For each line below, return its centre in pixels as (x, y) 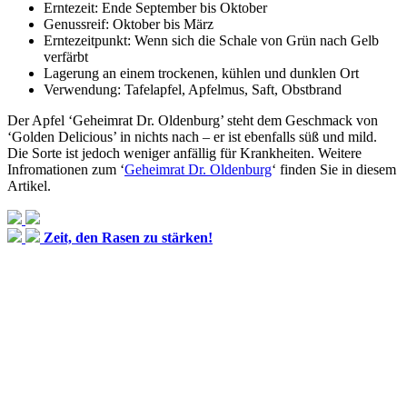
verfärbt (66, 56)
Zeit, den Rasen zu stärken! (128, 237)
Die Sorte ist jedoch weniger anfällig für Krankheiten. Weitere (184, 153)
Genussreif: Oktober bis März (129, 24)
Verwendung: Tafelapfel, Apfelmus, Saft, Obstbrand (193, 89)
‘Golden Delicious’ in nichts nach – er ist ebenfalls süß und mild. (192, 136)
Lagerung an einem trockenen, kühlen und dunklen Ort (201, 73)
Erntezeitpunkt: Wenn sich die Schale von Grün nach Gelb (211, 40)
